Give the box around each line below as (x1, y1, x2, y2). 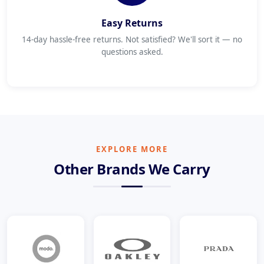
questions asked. (101, 47, 163, 57)
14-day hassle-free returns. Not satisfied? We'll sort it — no (22, 34, 242, 45)
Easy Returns (101, 16, 163, 29)
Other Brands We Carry (54, 159, 210, 179)
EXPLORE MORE (96, 144, 168, 154)
